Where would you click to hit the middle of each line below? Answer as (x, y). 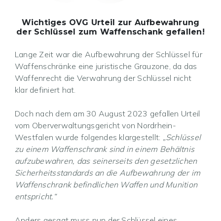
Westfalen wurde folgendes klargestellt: (89, 137)
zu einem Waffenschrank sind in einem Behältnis (105, 149)
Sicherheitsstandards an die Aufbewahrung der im (108, 173)
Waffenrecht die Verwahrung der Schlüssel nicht (103, 78)
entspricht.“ (36, 197)
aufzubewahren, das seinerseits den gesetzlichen (106, 161)
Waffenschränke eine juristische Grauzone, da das (106, 66)
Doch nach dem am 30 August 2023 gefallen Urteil (108, 114)
